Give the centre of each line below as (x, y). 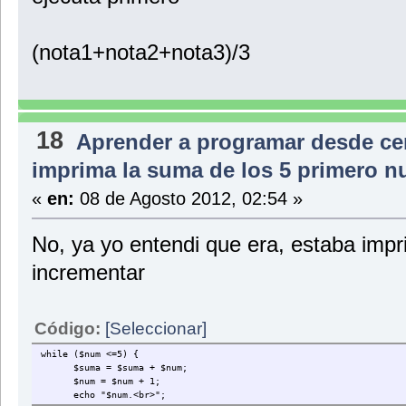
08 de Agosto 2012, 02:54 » (188, 198)
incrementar (88, 273)
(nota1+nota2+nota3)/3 (140, 52)
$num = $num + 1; (100, 382)
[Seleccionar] (155, 329)
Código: (69, 329)
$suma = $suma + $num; (114, 368)
